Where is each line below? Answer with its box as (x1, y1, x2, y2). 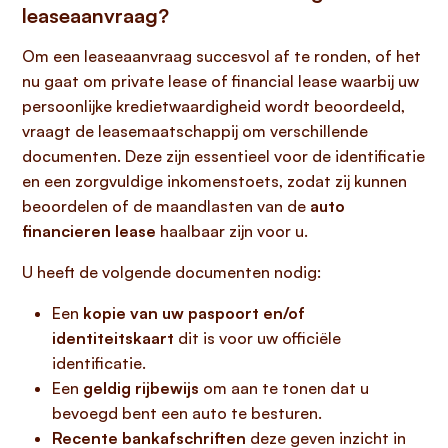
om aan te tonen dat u (199, 378, 369, 398)
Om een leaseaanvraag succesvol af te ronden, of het (22, 46, 421, 66)
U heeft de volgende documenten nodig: (22, 262, 321, 282)
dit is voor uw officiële (174, 328, 341, 348)
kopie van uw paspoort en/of (83, 303, 305, 323)
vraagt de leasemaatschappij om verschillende (22, 121, 368, 141)
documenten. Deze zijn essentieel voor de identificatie (22, 146, 425, 166)
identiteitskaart (52, 328, 174, 348)
